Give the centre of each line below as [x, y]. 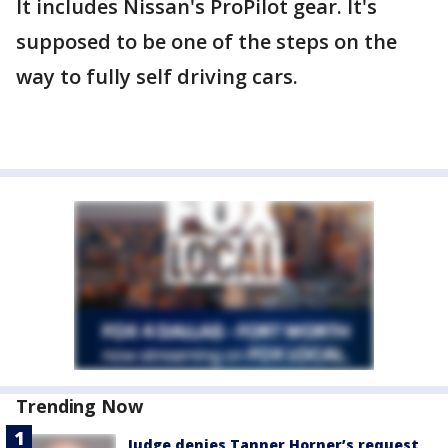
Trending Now [79, 406]
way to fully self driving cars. [157, 76]
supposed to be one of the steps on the [206, 41]
